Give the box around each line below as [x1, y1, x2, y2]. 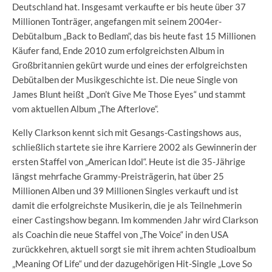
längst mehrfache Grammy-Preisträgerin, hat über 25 [12, 171, 224, 182]
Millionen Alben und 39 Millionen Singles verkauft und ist [12, 185, 239, 197]
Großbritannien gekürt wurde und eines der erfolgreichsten [12, 59, 247, 71]
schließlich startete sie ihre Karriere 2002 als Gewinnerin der [12, 141, 257, 153]
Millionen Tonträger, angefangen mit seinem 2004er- [12, 16, 222, 27]
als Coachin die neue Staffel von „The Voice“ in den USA [12, 229, 228, 240]
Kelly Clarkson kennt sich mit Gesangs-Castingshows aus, [12, 127, 241, 138]
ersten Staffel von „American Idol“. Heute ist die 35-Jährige [12, 156, 245, 168]
